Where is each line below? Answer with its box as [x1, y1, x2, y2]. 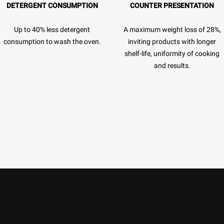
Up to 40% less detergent [14, 25, 90, 33]
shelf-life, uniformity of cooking [124, 49, 219, 57]
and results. [153, 61, 190, 69]
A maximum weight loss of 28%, [123, 25, 221, 33]
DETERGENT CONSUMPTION [6, 1, 98, 9]
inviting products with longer [128, 37, 216, 45]
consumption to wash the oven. [3, 37, 101, 45]
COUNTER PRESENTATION [130, 1, 214, 9]
